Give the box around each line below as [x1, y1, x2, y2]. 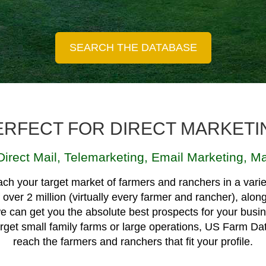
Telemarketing [64, 150, 144, 164]
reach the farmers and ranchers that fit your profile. [13, 236, 253, 248]
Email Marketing [151, 150, 243, 164]
